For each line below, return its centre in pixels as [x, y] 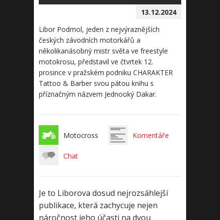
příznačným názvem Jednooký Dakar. [98, 94]
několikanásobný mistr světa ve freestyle [103, 51]
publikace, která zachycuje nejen [98, 205]
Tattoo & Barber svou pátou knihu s [96, 83]
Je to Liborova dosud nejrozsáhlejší [103, 193]
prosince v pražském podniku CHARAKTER [106, 72]
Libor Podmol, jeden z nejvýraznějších [99, 29]
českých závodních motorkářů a [90, 40]
